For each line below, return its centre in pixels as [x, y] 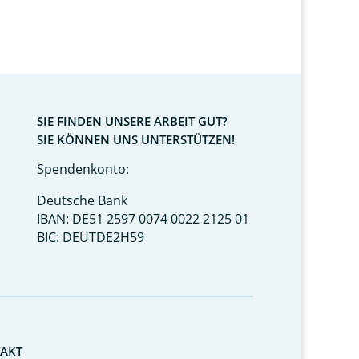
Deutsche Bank [82, 200]
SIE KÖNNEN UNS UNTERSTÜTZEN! [135, 139]
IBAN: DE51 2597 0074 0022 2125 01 [143, 219]
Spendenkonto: [83, 169]
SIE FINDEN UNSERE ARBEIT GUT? [132, 121]
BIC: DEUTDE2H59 [90, 237]
